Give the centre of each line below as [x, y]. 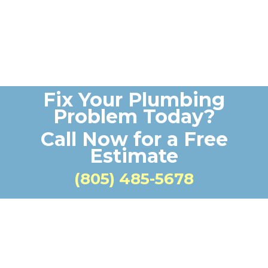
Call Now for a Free [134, 139]
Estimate [134, 156]
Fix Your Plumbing [134, 100]
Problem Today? [134, 116]
